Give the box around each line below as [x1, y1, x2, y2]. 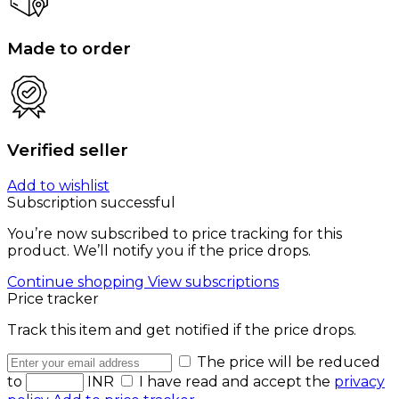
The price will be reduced [197, 353, 380, 370]
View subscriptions [148, 273, 279, 290]
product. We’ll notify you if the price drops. [7, 241, 311, 259]
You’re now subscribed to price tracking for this [7, 224, 342, 242]
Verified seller [7, 140, 128, 161]
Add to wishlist [7, 176, 110, 194]
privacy [334, 372, 385, 390]
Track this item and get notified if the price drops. [7, 321, 356, 338]
